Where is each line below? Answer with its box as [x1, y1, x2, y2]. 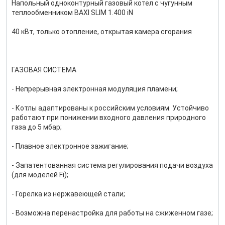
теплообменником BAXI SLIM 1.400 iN [12, 9, 133, 17]
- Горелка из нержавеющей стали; [12, 190, 125, 198]
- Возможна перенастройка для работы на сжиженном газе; [12, 209, 213, 217]
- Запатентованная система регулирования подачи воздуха [12, 161, 213, 169]
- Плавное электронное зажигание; [12, 142, 129, 150]
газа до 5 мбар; [12, 123, 62, 131]
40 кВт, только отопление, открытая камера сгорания [12, 28, 192, 36]
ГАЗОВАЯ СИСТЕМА [12, 66, 76, 74]
